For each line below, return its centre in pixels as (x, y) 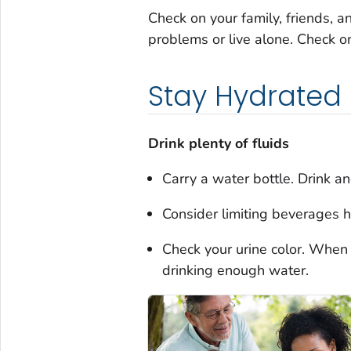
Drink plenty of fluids (218, 144)
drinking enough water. (235, 271)
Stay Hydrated (244, 96)
